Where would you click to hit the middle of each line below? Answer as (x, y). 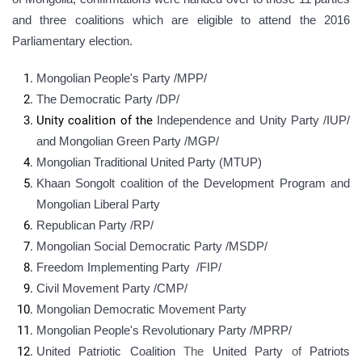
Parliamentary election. (74, 41)
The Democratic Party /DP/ (108, 99)
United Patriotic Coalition (110, 351)
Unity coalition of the (97, 121)
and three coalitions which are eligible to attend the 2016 (181, 20)
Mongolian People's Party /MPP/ (122, 78)
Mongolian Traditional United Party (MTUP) (149, 162)
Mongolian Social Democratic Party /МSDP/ (152, 246)
